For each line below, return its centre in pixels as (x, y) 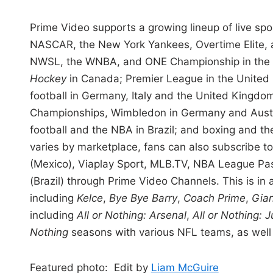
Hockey (49, 79)
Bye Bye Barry (143, 198)
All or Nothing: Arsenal (131, 215)
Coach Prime (214, 198)
